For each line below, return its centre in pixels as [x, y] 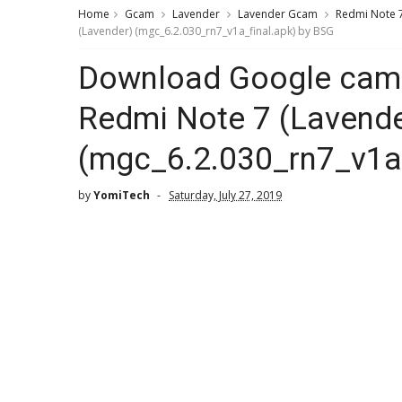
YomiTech [122, 195]
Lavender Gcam [278, 14]
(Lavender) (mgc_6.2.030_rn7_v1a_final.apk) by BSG [206, 31]
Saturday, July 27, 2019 [225, 195]
